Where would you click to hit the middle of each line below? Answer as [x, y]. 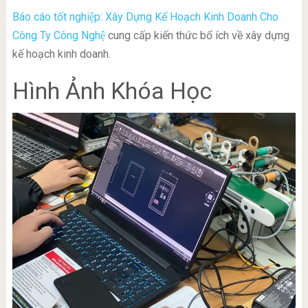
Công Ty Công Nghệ [58, 36]
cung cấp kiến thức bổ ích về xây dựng [197, 36]
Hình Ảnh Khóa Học [112, 91]
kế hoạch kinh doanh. [61, 54]
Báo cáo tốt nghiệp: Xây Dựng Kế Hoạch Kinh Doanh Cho [145, 17]
